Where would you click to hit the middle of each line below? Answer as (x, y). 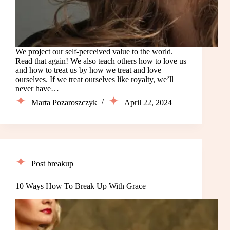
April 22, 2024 (148, 103)
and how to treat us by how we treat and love (88, 70)
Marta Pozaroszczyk (64, 103)
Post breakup (52, 164)
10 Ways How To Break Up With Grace (81, 186)
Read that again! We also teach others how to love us (101, 61)
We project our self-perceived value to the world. (94, 52)
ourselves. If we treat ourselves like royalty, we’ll (94, 80)
